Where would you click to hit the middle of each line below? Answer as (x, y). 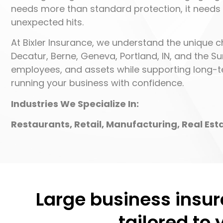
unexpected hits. (47, 22)
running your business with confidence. (97, 83)
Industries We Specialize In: (75, 104)
